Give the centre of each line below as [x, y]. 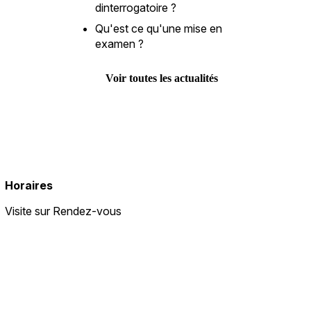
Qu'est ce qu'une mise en [158, 28]
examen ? [119, 43]
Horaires [28, 185]
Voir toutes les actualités [162, 78]
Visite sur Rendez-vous [63, 211]
